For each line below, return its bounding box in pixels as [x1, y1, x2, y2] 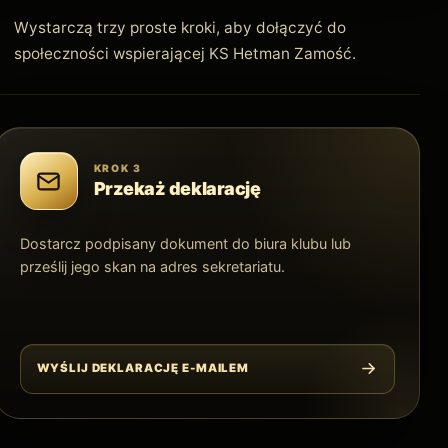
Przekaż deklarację [93, 178, 261, 200]
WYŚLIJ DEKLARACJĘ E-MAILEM [36, 361, 249, 376]
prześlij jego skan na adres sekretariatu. [19, 258, 285, 276]
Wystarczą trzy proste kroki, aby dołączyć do [14, 18, 347, 38]
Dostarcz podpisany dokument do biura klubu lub [19, 235, 351, 253]
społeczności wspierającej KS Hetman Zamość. [14, 44, 357, 64]
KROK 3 [93, 162, 142, 175]
